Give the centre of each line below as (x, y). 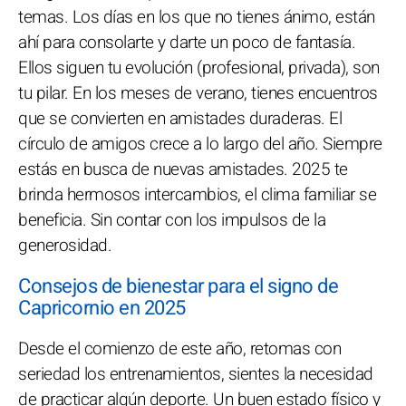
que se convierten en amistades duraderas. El (180, 119)
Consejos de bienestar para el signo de (178, 286)
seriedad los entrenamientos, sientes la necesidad (196, 374)
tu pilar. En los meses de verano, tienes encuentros (198, 93)
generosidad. (65, 246)
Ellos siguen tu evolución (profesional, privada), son (199, 68)
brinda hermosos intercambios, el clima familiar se (197, 195)
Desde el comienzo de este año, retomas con (179, 349)
